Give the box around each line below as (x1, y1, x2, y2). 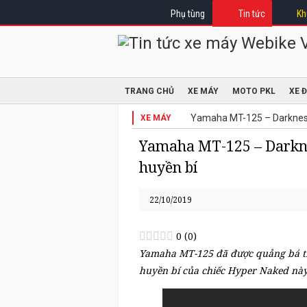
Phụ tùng (171, 8, 205, 19)
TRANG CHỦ (125, 86, 174, 96)
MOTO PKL (232, 86, 275, 96)
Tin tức (238, 8, 265, 19)
